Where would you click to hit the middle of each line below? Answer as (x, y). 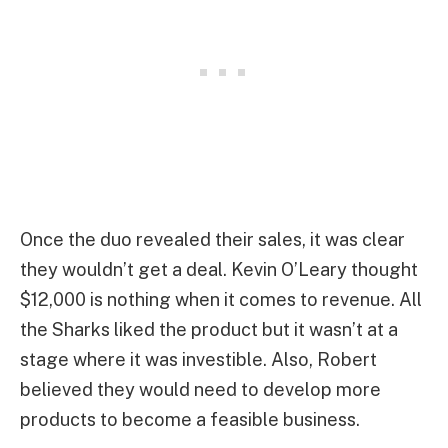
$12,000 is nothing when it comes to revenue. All (221, 300)
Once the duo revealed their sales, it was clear (212, 240)
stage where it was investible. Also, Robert (198, 360)
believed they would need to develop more (200, 390)
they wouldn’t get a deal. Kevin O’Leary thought (219, 270)
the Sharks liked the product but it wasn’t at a (209, 330)
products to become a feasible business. (190, 420)
